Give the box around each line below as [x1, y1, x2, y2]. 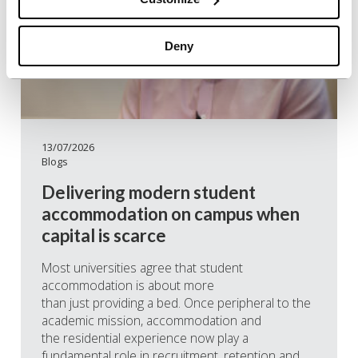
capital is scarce [42, 224, 166, 246]
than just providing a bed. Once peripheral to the [42, 293, 311, 312]
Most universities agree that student [42, 258, 243, 276]
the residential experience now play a [42, 328, 249, 347]
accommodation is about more [42, 276, 214, 294]
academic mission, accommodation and [42, 311, 261, 329]
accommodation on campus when [42, 202, 300, 225]
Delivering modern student [42, 181, 256, 203]
